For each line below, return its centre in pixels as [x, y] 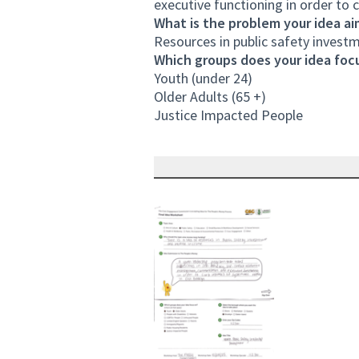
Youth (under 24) [203, 78]
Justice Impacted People [228, 115]
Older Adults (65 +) [210, 97]
